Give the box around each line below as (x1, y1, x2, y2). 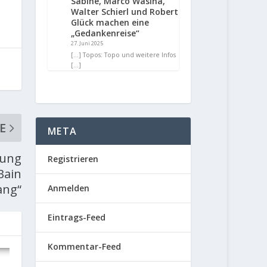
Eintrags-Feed (48, 212, 106, 223)
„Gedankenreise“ (71, 27, 140, 39)
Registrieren (48, 153, 99, 165)
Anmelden (48, 182, 90, 194)
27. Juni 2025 (71, 39, 104, 48)
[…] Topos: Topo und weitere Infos (71, 51, 176, 60)
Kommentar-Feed (48, 241, 122, 253)
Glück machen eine (71, 17, 150, 29)
